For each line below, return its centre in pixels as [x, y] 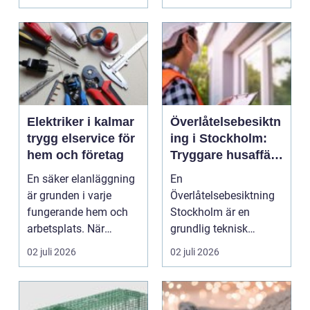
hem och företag [75, 155]
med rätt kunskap [222, 172]
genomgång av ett [215, 245]
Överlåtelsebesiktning [222, 195]
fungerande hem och [77, 212]
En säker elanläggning [81, 179]
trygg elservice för [81, 138]
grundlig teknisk [209, 229]
